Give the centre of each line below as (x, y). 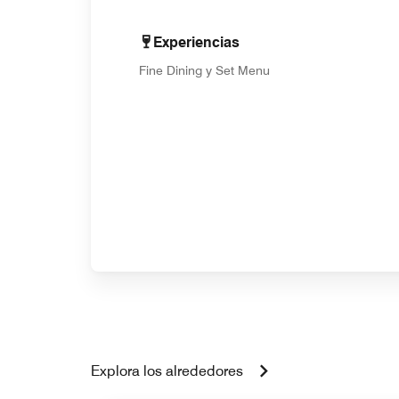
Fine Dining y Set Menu (204, 70)
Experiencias (196, 42)
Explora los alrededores (167, 370)
